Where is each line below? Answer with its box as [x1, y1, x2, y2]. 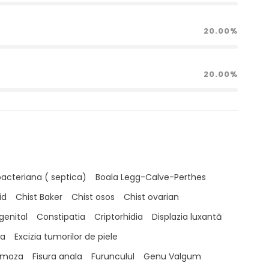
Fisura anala [32, 250, 82, 262]
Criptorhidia [94, 211, 143, 223]
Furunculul [91, 250, 134, 262]
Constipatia [36, 211, 85, 223]
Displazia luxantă [151, 211, 222, 223]
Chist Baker [15, 191, 62, 203]
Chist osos [71, 191, 115, 203]
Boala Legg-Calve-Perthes [95, 171, 206, 183]
